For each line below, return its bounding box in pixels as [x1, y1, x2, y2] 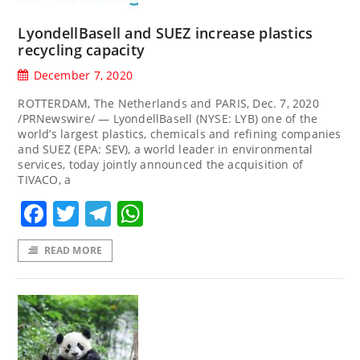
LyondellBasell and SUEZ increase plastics [18, 22, 313, 43]
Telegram [111, 196, 228, 231]
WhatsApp [143, 196, 271, 231]
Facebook [47, 196, 166, 231]
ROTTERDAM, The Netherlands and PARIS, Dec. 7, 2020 [18, 95, 319, 111]
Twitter [79, 196, 166, 231]
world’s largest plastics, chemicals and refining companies [18, 125, 342, 141]
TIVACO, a [18, 171, 72, 187]
